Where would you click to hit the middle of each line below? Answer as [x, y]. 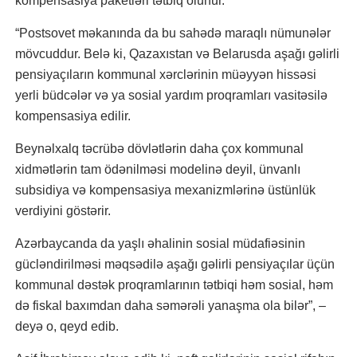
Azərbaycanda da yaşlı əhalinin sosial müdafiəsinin [160, 243]
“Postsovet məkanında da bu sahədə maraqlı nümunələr [173, 33]
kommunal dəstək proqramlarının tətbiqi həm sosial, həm [174, 285]
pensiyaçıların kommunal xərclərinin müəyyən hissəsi [166, 75]
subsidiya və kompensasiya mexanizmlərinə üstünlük [165, 190]
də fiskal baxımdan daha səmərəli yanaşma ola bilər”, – [171, 306]
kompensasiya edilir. [73, 116]
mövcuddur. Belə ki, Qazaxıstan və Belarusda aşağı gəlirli [177, 54]
